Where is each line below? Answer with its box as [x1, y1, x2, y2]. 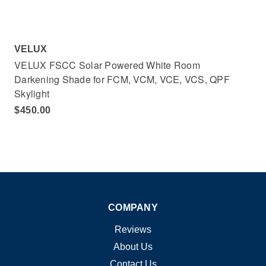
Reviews [115, 224, 151, 235]
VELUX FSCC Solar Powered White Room [14, 58, 200, 72]
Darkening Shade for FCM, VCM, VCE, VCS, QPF [14, 72, 230, 86]
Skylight [14, 86, 49, 100]
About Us [113, 241, 153, 252]
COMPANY [108, 202, 158, 213]
